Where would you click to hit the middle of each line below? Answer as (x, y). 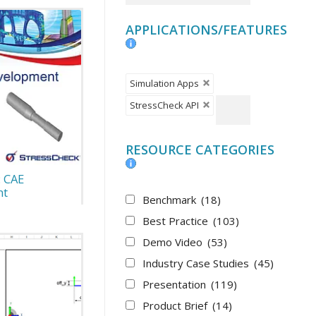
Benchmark (171, 199)
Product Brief (177, 305)
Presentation (176, 284)
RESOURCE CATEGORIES (200, 149)
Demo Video (174, 242)
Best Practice (177, 220)
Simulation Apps (165, 83)
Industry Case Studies (197, 263)
